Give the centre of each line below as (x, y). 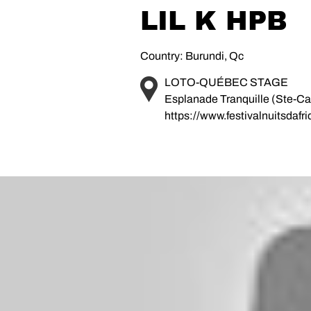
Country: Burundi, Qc (192, 56)
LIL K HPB (213, 21)
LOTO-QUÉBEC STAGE (226, 82)
